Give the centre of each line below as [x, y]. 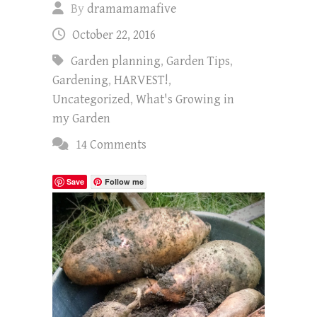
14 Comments [111, 145]
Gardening [80, 81]
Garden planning [116, 62]
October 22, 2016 [114, 35]
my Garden [81, 119]
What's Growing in [185, 100]
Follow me [124, 182]
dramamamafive [132, 9]
